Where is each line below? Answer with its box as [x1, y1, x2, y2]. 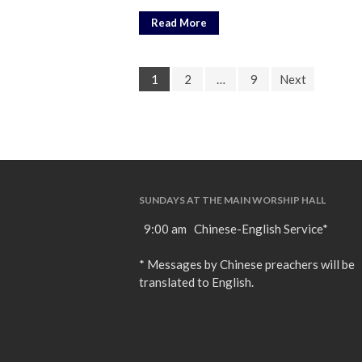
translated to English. [139, 275, 254, 290]
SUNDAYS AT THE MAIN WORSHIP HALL [139, 194, 326, 207]
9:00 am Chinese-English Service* [139, 221, 328, 237]
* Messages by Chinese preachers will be [139, 257, 355, 272]
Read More [151, 16, 207, 30]
